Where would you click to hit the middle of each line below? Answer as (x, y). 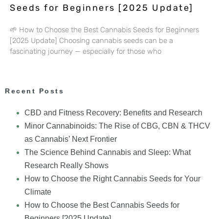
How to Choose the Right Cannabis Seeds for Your (112, 179)
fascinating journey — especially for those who (86, 51)
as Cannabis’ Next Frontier (71, 139)
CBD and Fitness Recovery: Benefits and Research (113, 113)
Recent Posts (34, 91)
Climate (38, 192)
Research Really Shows (66, 165)
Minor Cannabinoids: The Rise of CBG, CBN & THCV (117, 126)
